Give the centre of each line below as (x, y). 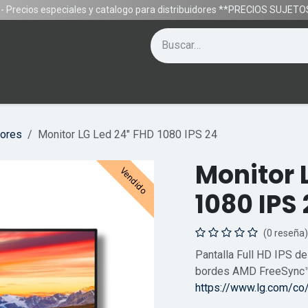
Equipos (106, 87)
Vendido (133, 181)
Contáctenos (39, 87)
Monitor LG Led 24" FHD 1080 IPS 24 (128, 134)
